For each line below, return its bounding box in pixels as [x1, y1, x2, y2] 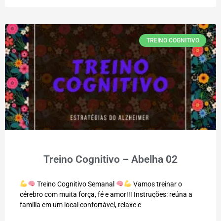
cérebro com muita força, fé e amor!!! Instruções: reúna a [20, 190, 192, 198]
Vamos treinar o [131, 180, 182, 188]
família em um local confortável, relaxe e [20, 200, 141, 209]
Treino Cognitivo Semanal [35, 180, 116, 188]
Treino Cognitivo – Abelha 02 [43, 153, 178, 165]
